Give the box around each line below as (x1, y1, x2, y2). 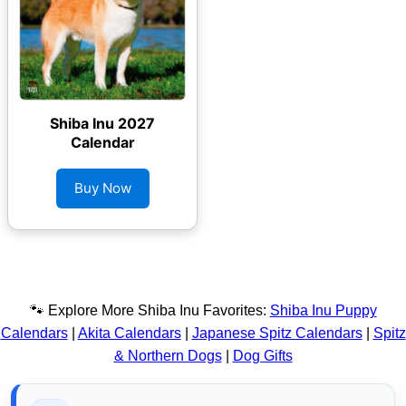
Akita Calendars (77, 325, 181, 341)
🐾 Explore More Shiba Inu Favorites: (29, 303, 270, 318)
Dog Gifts (232, 348, 293, 363)
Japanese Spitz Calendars (191, 325, 362, 341)
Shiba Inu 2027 (50, 114, 155, 132)
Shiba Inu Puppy (269, 303, 377, 318)
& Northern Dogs (113, 348, 222, 363)
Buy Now (73, 179, 131, 197)
